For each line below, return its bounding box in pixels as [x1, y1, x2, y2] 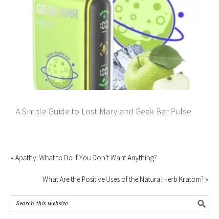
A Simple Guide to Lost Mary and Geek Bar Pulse [16, 106, 192, 117]
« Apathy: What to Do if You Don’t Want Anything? [11, 153, 157, 163]
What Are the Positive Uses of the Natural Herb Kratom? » [42, 175, 208, 184]
